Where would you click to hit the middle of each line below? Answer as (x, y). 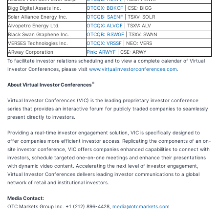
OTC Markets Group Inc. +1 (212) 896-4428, (60, 206)
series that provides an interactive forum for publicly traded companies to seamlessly (108, 109)
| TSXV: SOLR (139, 17)
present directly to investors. (41, 117)
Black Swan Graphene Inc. (39, 34)
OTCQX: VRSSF (104, 43)
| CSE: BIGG (137, 8)
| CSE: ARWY (131, 52)
